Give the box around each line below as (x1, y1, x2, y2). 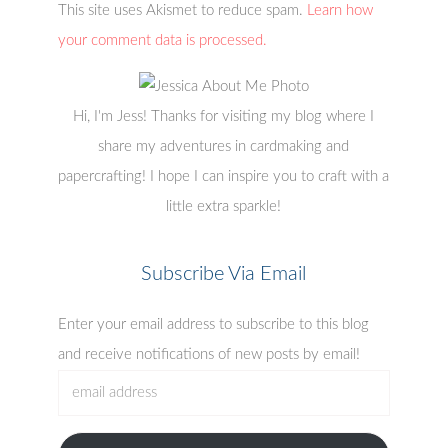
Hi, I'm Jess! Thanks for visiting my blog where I (73, 108, 375, 124)
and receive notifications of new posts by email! (58, 346, 361, 362)
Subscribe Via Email (141, 263, 307, 284)
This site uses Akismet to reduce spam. (58, 2, 308, 18)
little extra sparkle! (166, 198, 282, 214)
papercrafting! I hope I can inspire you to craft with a (58, 168, 390, 184)
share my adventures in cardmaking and (98, 138, 350, 154)
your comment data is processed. (58, 32, 268, 48)
